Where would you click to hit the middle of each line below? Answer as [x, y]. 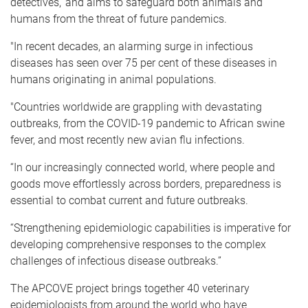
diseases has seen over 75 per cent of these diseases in [144, 63]
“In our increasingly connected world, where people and [143, 167]
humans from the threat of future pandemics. [119, 19]
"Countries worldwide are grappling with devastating [136, 107]
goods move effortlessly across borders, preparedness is [146, 184]
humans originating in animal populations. [113, 79]
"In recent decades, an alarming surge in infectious [132, 46]
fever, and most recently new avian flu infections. [128, 140]
